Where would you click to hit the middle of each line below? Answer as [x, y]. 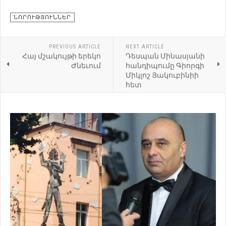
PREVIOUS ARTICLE [75, 47]
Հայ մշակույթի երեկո [61, 56]
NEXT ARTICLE [145, 47]
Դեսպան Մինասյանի [165, 56]
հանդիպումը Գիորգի [165, 65]
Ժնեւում [86, 65]
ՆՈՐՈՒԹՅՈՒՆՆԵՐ [42, 17]
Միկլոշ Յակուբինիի [162, 75]
